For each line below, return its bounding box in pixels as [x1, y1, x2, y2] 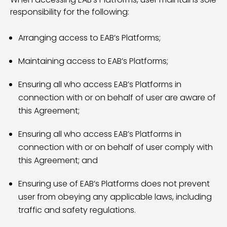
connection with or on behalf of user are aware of [18, 92, 216, 103]
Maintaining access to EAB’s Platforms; [18, 55, 168, 67]
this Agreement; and [18, 155, 98, 166]
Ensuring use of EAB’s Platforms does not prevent [18, 178, 210, 190]
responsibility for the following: [10, 6, 129, 18]
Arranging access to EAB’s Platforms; [18, 32, 161, 44]
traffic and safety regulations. [18, 204, 136, 216]
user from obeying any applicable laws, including [18, 191, 212, 203]
